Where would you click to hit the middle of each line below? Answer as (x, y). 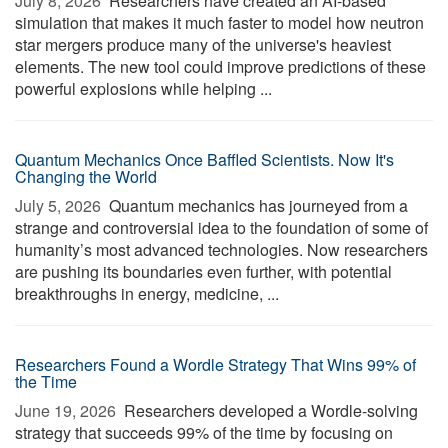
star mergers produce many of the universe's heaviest (203, 44)
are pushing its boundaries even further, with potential (203, 271)
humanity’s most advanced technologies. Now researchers (221, 249)
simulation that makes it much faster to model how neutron (219, 22)
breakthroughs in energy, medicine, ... (147, 293)
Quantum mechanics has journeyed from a (256, 205)
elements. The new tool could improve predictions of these (220, 66)
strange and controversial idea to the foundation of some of (221, 227)
